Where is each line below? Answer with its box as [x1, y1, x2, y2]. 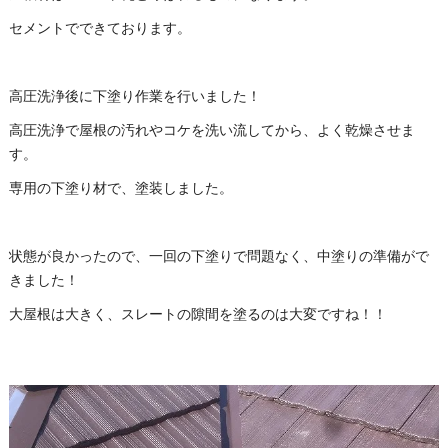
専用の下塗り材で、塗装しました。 [8, 180, 233, 197]
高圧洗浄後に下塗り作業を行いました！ [8, 88, 261, 105]
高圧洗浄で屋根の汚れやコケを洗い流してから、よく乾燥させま [8, 122, 415, 139]
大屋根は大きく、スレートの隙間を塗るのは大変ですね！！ [8, 306, 387, 323]
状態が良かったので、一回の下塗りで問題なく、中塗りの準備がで [8, 248, 429, 265]
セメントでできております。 [8, 20, 191, 37]
